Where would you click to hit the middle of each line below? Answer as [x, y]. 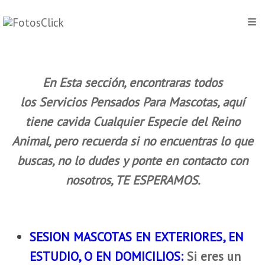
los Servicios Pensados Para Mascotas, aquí [132, 102]
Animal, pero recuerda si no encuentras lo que [132, 141]
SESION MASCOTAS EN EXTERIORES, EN [137, 237]
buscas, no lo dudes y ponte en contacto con [132, 161]
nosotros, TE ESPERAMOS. [132, 180]
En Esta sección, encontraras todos [132, 83]
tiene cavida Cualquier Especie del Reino [132, 122]
